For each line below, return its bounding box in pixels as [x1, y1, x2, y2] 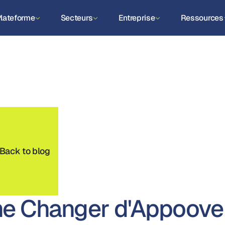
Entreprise [118, 13, 155, 24]
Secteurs [60, 13, 93, 24]
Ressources [180, 13, 223, 24]
